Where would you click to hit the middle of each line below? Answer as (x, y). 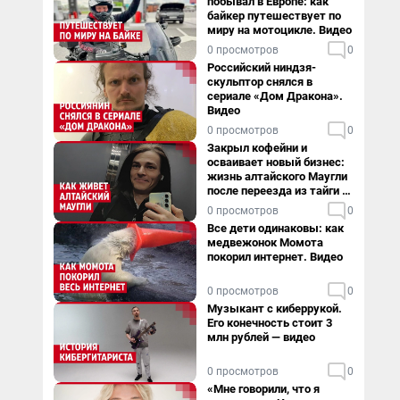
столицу (229, 205)
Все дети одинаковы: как (275, 228)
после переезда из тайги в (278, 191)
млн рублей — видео (261, 337)
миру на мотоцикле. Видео (279, 30)
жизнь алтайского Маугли (277, 176)
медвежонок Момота (265, 242)
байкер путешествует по (274, 16)
